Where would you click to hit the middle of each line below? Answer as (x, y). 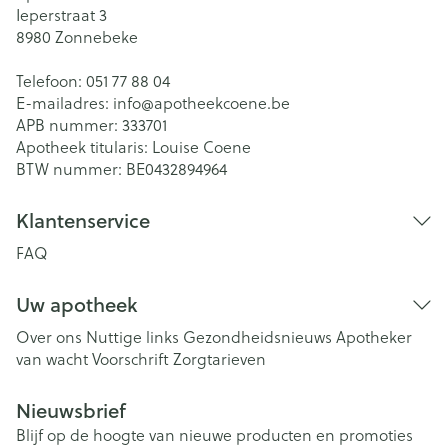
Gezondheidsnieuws (257, 336)
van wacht (52, 358)
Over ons (49, 336)
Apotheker (374, 336)
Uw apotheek (76, 304)
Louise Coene (201, 146)
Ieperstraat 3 (61, 14)
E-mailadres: (64, 102)
